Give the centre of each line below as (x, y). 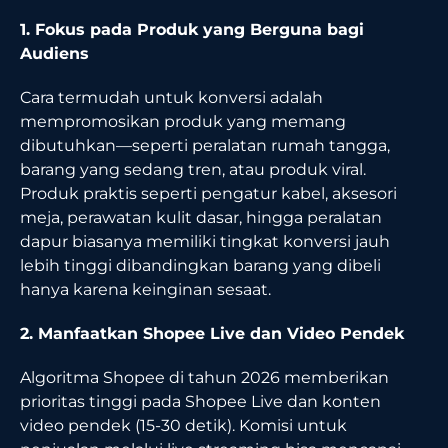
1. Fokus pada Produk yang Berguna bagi (192, 29)
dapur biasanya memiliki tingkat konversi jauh (205, 241)
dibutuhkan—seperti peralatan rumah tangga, (205, 145)
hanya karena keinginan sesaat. (145, 289)
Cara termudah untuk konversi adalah (171, 97)
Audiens (54, 53)
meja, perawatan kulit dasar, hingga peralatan (201, 217)
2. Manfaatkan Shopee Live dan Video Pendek (212, 333)
